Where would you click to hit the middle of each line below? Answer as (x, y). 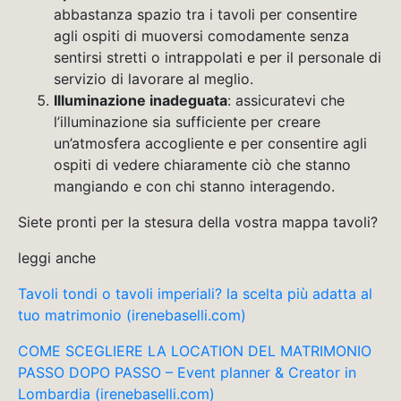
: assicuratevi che (286, 101)
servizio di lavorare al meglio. (154, 79)
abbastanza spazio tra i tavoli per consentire (205, 15)
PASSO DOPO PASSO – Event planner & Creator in (187, 373)
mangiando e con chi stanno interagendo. (194, 187)
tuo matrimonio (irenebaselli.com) (132, 316)
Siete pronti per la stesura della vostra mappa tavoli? (198, 222)
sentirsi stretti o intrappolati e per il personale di (218, 58)
